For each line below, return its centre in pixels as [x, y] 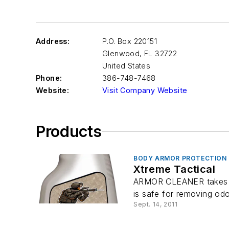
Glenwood [121, 53]
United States [127, 66]
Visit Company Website [145, 90]
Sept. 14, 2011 [156, 204]
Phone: [49, 78]
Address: [53, 41]
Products [69, 131]
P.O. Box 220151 [130, 41]
